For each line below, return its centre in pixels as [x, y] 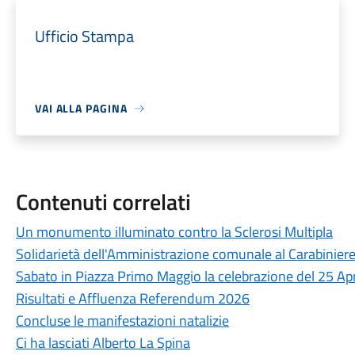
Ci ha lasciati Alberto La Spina [103, 343]
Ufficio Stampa [84, 36]
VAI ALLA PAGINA [81, 108]
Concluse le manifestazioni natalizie [122, 321]
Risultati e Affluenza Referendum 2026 [132, 298]
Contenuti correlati [103, 202]
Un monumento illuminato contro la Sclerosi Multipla [174, 232]
